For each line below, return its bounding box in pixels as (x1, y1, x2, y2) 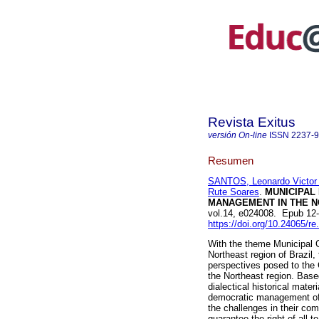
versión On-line (208, 130, 267, 140)
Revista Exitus (208, 115, 296, 130)
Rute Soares (208, 187, 259, 198)
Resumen (208, 154, 253, 167)
